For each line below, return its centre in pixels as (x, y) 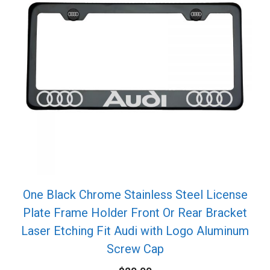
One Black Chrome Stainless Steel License (135, 194)
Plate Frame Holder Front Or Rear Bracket (135, 212)
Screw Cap (135, 249)
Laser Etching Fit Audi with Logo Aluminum (135, 231)
